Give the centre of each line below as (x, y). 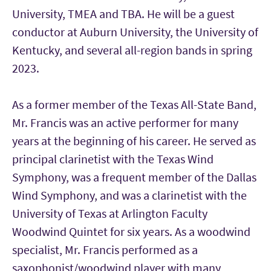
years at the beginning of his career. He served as (134, 141)
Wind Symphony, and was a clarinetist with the (129, 195)
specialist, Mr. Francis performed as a (105, 250)
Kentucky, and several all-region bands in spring (132, 50)
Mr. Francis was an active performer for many (125, 122)
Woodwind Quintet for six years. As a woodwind (131, 231)
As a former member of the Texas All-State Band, (134, 104)
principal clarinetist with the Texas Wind (113, 159)
